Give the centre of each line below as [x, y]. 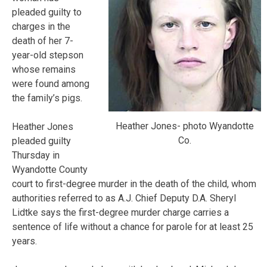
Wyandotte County [50, 169]
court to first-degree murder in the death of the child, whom [134, 184]
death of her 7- [43, 41]
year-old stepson [48, 55]
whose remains [44, 69]
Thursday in [36, 155]
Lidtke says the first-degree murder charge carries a [120, 212]
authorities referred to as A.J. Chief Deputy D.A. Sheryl [124, 198]
